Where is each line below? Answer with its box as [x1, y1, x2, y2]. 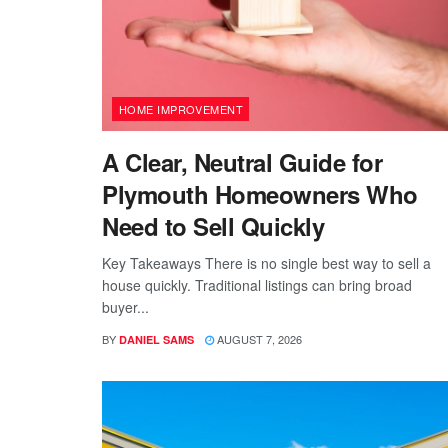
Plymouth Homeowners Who [102, 177, 418, 212]
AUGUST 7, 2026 [214, 331, 302, 348]
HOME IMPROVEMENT [119, 101, 244, 118]
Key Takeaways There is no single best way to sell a [102, 253, 431, 274]
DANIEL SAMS [119, 332, 194, 348]
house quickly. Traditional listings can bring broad [102, 275, 412, 296]
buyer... [102, 297, 149, 318]
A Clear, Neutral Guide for [102, 145, 383, 180]
